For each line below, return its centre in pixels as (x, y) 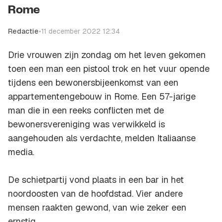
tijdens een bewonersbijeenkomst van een (93, 83)
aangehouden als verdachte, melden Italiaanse (102, 138)
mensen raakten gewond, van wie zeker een (97, 208)
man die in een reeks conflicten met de (86, 111)
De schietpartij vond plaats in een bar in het (96, 180)
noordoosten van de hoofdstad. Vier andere (95, 194)
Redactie (23, 31)
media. (21, 152)
